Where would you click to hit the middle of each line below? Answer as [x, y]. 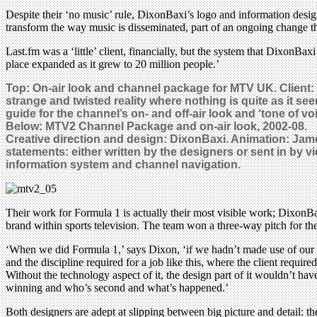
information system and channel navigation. [123, 164]
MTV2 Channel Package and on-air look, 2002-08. [176, 126]
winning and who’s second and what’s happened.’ [117, 287]
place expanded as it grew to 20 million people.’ [113, 64]
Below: [25, 126]
